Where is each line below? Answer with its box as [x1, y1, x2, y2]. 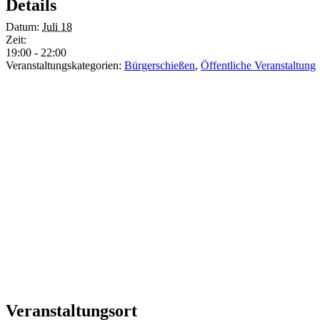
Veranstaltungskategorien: [6, 59, 121, 71]
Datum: [6, 20, 39, 33]
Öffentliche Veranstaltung [201, 59, 316, 71]
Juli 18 [42, 20, 72, 33]
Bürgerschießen [124, 59, 195, 71]
